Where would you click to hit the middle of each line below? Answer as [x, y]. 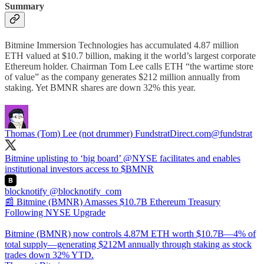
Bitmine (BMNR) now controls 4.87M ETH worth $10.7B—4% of [130, 234]
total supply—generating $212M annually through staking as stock [128, 245]
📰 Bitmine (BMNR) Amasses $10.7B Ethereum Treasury [113, 202]
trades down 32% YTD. [49, 255]
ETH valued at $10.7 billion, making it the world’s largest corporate [130, 56]
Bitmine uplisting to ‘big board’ [64, 159]
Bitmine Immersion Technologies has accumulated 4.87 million [122, 45]
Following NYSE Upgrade [55, 213]
